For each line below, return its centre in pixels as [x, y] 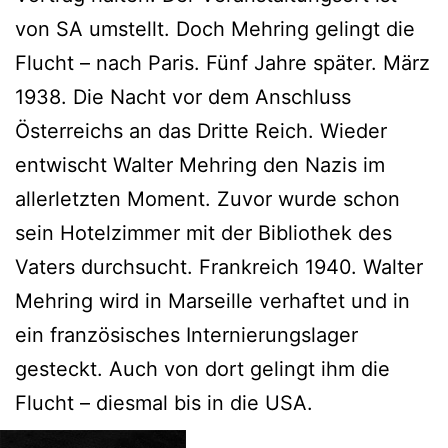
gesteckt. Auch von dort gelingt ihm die [202, 368]
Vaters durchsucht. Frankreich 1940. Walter [219, 266]
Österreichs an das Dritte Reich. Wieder [201, 130]
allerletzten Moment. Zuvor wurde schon [207, 198]
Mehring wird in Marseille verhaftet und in [212, 300]
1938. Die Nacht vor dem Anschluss [183, 96]
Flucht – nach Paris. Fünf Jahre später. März [222, 62]
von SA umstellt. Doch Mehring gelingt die [215, 28]
